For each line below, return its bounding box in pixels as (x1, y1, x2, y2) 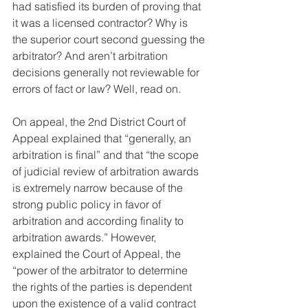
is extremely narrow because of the (12, 181, 186, 195)
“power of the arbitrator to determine (12, 263, 190, 278)
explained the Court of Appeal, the (12, 247, 184, 261)
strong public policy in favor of (12, 197, 164, 212)
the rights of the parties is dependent (12, 280, 195, 294)
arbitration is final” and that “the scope (12, 148, 201, 162)
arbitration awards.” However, (12, 230, 159, 245)
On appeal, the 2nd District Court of (12, 115, 188, 129)
